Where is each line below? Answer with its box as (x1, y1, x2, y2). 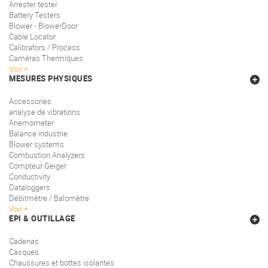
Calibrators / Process (9, 42, 80, 53)
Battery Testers (9, 10, 60, 21)
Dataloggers (9, 182, 50, 193)
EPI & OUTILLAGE (9, 213, 75, 224)
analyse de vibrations (9, 106, 80, 118)
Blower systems (9, 139, 64, 150)
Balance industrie (9, 128, 68, 139)
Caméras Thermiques (9, 53, 83, 64)
